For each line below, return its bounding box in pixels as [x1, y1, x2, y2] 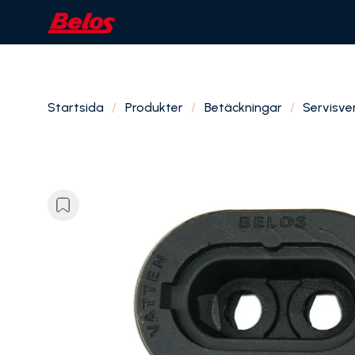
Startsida [48, 99, 104, 115]
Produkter [124, 99, 183, 115]
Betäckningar [204, 99, 282, 115]
